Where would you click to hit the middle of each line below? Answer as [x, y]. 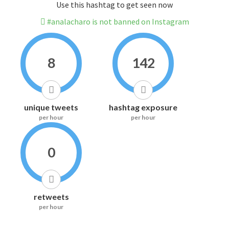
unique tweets [51, 107]
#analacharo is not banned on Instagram [117, 22]
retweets [51, 197]
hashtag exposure [143, 107]
